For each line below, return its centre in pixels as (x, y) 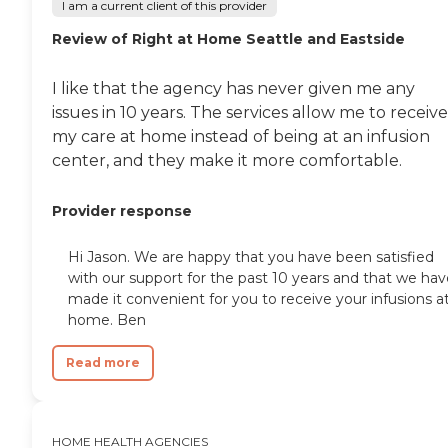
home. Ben (107, 320)
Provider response (122, 211)
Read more (103, 363)
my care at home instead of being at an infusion (241, 137)
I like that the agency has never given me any (233, 89)
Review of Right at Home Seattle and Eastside (228, 39)
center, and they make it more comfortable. (227, 161)
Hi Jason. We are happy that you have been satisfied (251, 257)
